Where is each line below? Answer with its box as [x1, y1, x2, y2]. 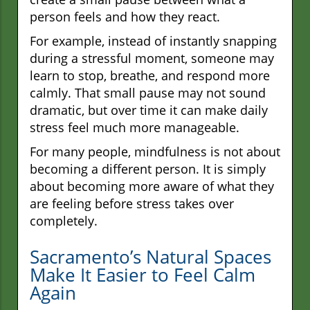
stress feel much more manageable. [30, 119, 239, 136]
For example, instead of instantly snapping [30, 33, 277, 50]
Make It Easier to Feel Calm [30, 262, 255, 288]
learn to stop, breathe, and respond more [30, 67, 270, 84]
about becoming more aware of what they [30, 178, 274, 195]
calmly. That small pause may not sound [30, 84, 266, 102]
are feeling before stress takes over [30, 195, 234, 212]
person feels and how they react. [30, 8, 220, 26]
